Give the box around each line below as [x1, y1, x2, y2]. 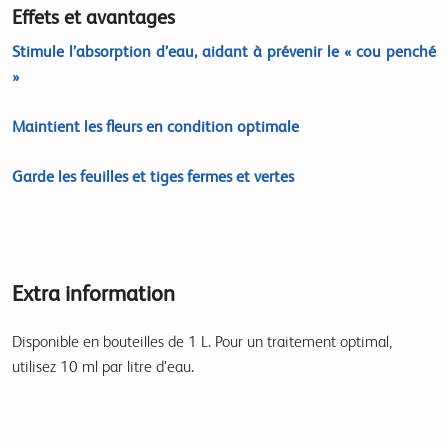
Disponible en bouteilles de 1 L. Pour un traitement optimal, [12, 332, 392, 351]
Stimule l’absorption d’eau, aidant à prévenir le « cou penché [12, 42, 436, 61]
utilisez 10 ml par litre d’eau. [12, 357, 194, 376]
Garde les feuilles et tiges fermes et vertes [12, 167, 294, 186]
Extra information [12, 281, 175, 306]
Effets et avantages [12, 6, 175, 28]
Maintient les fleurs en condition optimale [12, 117, 299, 136]
